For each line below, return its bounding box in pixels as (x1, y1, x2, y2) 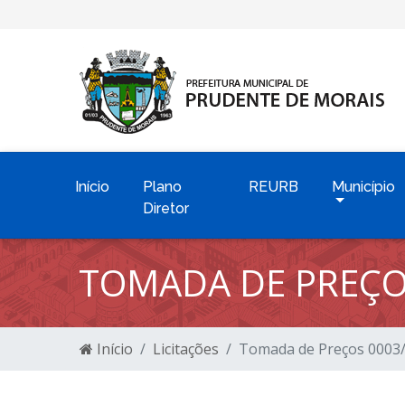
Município (332, 178, 396, 195)
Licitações (153, 339, 219, 359)
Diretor (143, 200, 189, 217)
